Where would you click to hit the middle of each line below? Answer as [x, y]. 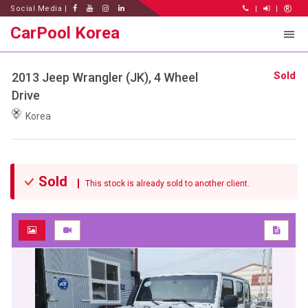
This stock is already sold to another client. [164, 184]
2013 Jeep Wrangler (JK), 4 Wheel [105, 78]
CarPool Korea [65, 33]
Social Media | [40, 9]
